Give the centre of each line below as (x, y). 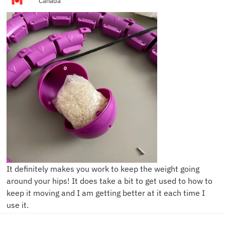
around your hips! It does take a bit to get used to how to (109, 181)
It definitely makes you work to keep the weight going (103, 168)
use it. (18, 205)
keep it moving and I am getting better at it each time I (106, 193)
